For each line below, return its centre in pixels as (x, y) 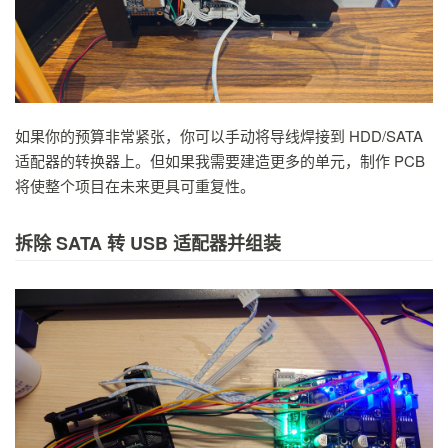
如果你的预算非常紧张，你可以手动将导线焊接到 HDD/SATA (219, 135)
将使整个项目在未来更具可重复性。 (135, 185)
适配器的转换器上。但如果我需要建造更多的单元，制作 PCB (220, 160)
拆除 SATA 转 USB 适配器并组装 (148, 242)
